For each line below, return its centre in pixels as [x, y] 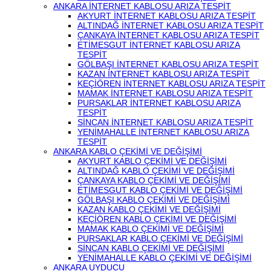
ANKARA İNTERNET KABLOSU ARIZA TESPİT [142, 6]
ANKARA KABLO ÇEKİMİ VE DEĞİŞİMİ [128, 151]
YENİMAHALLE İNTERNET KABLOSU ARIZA [163, 132]
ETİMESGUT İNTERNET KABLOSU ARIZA [159, 45]
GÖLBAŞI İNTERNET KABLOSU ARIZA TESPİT [168, 64]
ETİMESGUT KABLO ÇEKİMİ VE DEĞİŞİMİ [160, 190]
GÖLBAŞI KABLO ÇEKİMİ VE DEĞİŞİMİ [154, 200]
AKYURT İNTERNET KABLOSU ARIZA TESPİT [167, 16]
